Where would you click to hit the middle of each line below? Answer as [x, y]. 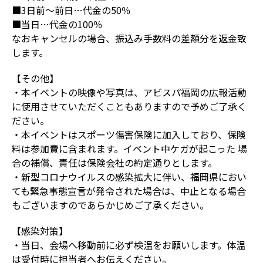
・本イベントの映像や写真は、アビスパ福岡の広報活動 [129, 92]
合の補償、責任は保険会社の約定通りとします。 [114, 163]
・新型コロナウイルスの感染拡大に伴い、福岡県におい [129, 177]
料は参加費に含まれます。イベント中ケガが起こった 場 [129, 149]
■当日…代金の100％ [57, 24]
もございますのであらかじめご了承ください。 [110, 205]
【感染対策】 [40, 231]
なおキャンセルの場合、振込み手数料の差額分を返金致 [129, 38]
